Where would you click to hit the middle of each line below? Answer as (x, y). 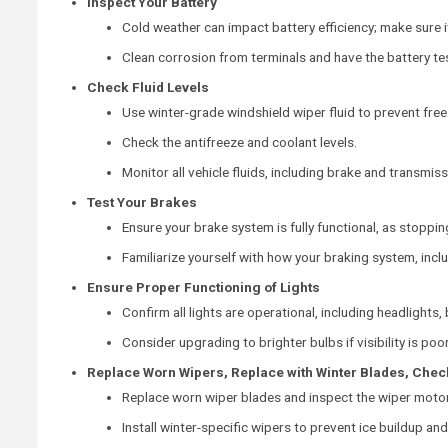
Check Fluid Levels (148, 86)
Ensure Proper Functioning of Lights (203, 286)
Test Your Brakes (142, 201)
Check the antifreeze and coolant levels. (239, 141)
